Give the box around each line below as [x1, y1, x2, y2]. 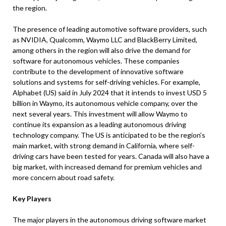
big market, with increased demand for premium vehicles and [13, 162, 202, 171]
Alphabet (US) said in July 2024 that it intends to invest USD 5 [13, 88, 207, 97]
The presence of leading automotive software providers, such [13, 24, 207, 33]
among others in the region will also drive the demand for [13, 45, 191, 54]
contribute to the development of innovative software [13, 67, 184, 76]
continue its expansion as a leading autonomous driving [13, 120, 186, 129]
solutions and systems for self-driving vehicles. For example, [13, 77, 200, 86]
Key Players [13, 194, 51, 203]
